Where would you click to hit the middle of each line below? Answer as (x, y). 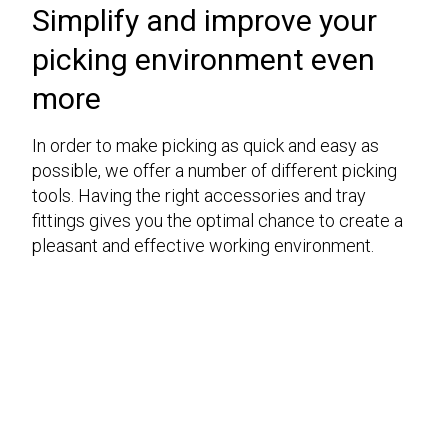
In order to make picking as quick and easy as (205, 146)
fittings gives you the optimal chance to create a (217, 221)
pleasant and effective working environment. (203, 246)
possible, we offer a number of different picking (214, 171)
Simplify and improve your (204, 21)
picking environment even (203, 60)
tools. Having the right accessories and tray (199, 196)
